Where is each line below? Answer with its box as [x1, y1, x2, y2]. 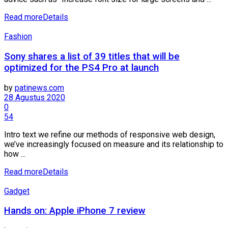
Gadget [4, 186, 30, 196]
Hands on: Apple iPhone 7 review [4, 205, 146, 217]
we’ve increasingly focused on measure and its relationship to [4, 139, 223, 149]
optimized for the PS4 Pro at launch [4, 62, 159, 74]
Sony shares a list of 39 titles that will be [4, 51, 180, 63]
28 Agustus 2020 [4, 92, 65, 102]
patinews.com [15, 82, 64, 93]
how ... [4, 149, 25, 159]
